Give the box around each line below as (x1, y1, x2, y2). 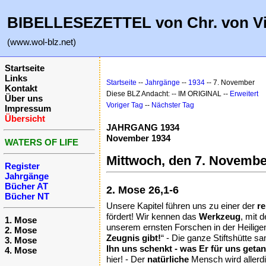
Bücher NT (5, 191, 49, 201)
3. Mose (5, 235, 37, 245)
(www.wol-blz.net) (7, 37, 76, 47)
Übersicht (5, 113, 45, 123)
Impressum (5, 103, 51, 113)
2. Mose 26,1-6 (106, 184, 179, 196)
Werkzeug (199, 211, 240, 221)
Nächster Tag (151, 101, 194, 109)
